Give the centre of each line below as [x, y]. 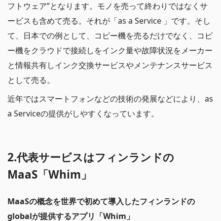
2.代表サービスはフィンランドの [91, 157]
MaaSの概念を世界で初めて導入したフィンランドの [101, 202]
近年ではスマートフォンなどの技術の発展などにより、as [110, 98]
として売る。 [31, 80]
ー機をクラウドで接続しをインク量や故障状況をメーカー [110, 50]
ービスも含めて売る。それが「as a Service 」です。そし [109, 20]
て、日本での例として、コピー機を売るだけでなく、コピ [110, 35]
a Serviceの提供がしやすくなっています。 [83, 113]
